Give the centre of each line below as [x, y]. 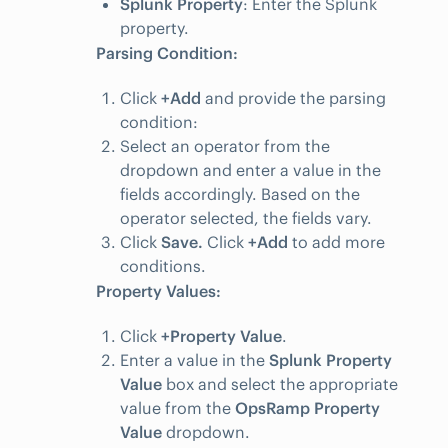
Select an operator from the [225, 146]
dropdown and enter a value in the [250, 170]
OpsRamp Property [307, 408]
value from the [177, 408]
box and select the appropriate [280, 384]
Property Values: [158, 291]
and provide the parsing [293, 98]
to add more [336, 242]
